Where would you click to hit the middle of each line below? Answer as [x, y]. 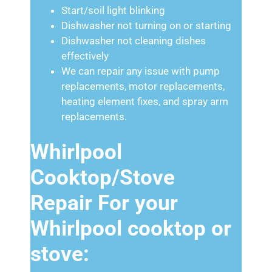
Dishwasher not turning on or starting [146, 25]
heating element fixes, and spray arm [145, 101]
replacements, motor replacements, [143, 86]
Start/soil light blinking [113, 10]
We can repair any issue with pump [141, 71]
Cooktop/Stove [103, 178]
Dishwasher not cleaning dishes [134, 40]
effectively [85, 56]
